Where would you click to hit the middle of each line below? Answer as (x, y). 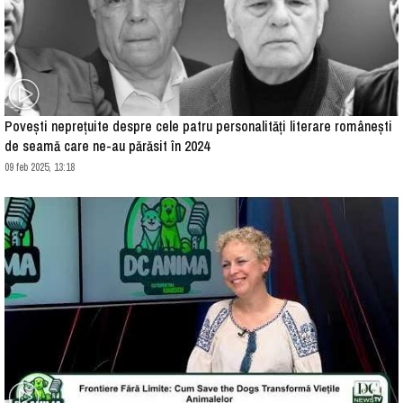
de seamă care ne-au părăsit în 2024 (107, 146)
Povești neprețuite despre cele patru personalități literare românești (198, 126)
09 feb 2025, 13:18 (40, 168)
